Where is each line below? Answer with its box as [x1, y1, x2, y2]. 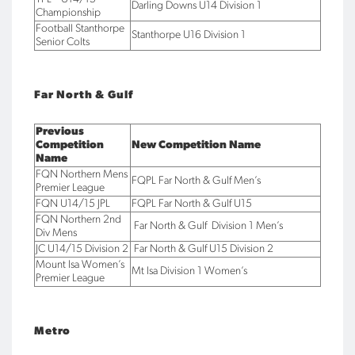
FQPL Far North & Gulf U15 [132, 198, 252, 210]
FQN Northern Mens [36, 169, 128, 181]
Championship [36, 7, 101, 19]
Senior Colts [36, 36, 90, 48]
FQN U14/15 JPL [36, 198, 110, 210]
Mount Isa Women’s [36, 259, 124, 271]
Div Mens [36, 227, 77, 239]
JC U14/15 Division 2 [36, 243, 128, 255]
